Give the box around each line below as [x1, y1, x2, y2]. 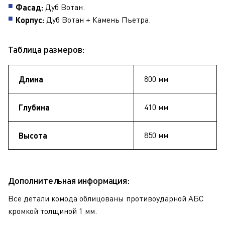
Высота [19, 131, 47, 140]
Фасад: [16, 3, 45, 12]
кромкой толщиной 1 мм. [8, 206, 97, 216]
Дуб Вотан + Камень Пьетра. [46, 15, 151, 25]
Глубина [19, 102, 50, 112]
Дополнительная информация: [8, 175, 130, 186]
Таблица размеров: [8, 44, 85, 55]
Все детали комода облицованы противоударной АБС [8, 193, 204, 203]
